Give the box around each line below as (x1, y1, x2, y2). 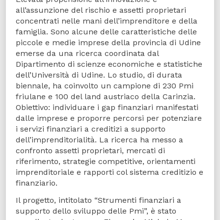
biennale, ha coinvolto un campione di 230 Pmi (16, 81, 193, 90)
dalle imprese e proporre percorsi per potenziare (16, 113, 202, 123)
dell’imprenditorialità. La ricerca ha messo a (16, 135, 183, 144)
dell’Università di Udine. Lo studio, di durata (16, 70, 182, 80)
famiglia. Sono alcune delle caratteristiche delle (16, 27, 197, 36)
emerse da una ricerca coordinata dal (16, 49, 159, 58)
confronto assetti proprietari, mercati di (16, 146, 165, 155)
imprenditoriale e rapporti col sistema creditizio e (16, 167, 203, 177)
